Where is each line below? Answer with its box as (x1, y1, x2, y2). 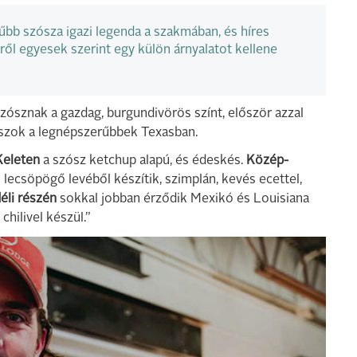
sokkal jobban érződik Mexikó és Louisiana (57, 193, 309, 206)
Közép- (246, 155, 288, 167)
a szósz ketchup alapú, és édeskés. (40, 155, 246, 167)
